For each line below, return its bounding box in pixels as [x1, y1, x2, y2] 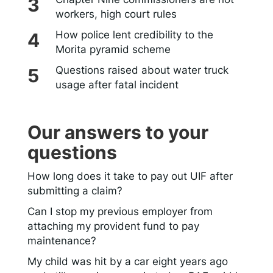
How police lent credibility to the [55, 29, 213, 41]
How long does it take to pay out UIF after [27, 170, 233, 183]
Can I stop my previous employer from [27, 205, 213, 218]
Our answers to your [27, 121, 208, 144]
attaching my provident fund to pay [27, 220, 199, 233]
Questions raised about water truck [55, 64, 229, 77]
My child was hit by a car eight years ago [27, 255, 228, 268]
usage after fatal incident [55, 79, 179, 91]
